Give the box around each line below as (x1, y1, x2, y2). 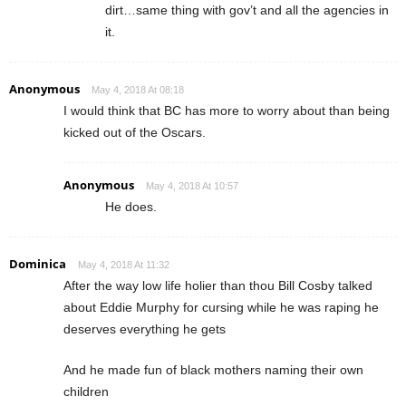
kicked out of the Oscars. (63, 124, 206, 140)
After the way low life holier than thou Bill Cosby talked (63, 277, 372, 293)
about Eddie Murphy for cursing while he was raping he (63, 299, 379, 314)
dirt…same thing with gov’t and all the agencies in (105, 2, 389, 17)
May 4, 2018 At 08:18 (92, 83, 184, 95)
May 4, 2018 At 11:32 (78, 258, 169, 270)
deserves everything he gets (63, 321, 226, 336)
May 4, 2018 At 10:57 (146, 179, 238, 191)
